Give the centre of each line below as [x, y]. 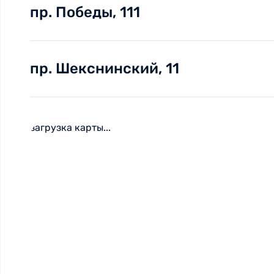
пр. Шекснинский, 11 [105, 68]
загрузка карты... [70, 128]
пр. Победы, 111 [85, 12]
